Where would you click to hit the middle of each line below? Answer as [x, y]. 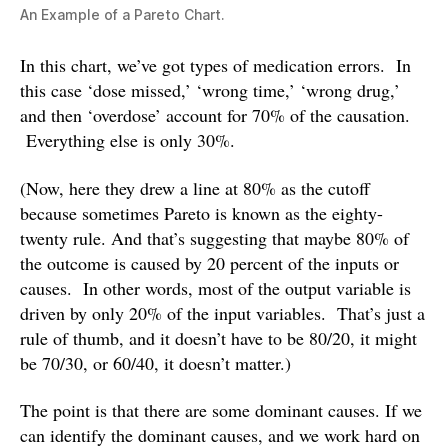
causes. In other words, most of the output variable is [215, 287]
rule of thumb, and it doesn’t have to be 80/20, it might [218, 337]
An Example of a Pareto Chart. [122, 15]
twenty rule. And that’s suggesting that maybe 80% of [214, 237]
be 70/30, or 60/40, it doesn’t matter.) [155, 362]
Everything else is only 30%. [127, 140]
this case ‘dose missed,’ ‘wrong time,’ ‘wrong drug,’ [210, 90]
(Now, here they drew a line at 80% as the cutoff [195, 187]
